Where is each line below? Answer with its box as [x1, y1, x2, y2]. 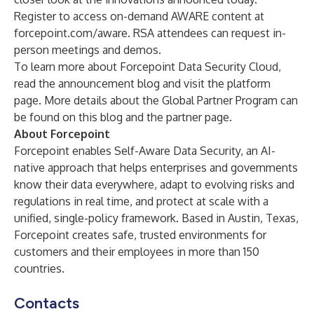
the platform [207, 76, 271, 90]
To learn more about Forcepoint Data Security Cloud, [14, 60, 281, 74]
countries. [14, 261, 64, 275]
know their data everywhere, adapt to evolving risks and [14, 177, 294, 191]
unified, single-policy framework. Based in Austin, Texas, [14, 211, 299, 225]
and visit [160, 76, 207, 90]
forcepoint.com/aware [14, 26, 128, 40]
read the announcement [14, 76, 137, 90]
